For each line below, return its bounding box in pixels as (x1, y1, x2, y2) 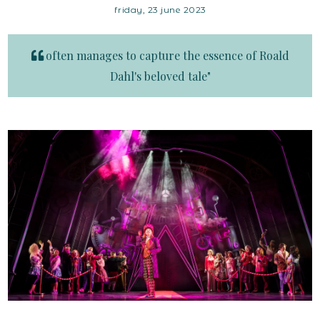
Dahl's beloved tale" (109, 69, 211, 84)
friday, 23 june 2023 (114, 4, 206, 16)
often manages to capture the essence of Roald (45, 48, 289, 64)
